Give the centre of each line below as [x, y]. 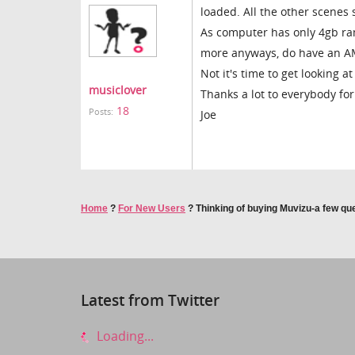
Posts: [101, 112]
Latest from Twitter [150, 300]
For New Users [152, 208]
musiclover [118, 90]
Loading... [124, 336]
